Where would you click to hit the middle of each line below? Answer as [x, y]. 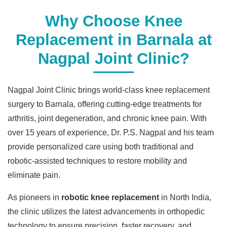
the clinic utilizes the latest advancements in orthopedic [106, 211]
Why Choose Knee [113, 21]
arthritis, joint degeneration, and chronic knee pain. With [107, 118]
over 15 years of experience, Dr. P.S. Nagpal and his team [111, 132]
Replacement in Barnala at [113, 40]
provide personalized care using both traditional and [101, 146]
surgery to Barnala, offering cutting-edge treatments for [105, 104]
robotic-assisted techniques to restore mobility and [97, 161]
